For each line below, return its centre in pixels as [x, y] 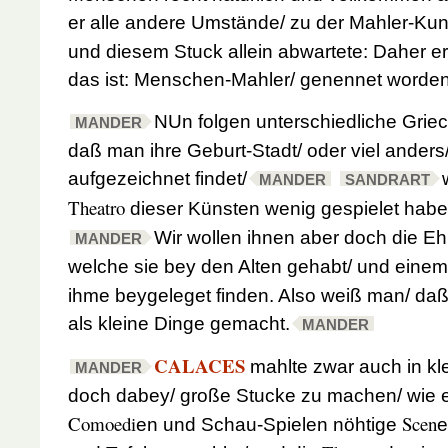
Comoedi [102, 423]
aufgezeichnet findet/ [157, 178]
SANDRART [387, 179]
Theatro [96, 207]
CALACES [199, 365]
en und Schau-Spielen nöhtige [269, 424]
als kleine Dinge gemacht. [179, 323]
